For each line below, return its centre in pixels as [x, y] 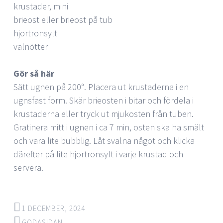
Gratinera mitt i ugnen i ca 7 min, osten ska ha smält [109, 127]
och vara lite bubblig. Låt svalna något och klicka [104, 140]
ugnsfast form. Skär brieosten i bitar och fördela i [104, 100]
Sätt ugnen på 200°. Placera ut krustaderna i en [101, 87]
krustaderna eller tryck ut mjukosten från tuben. [104, 113]
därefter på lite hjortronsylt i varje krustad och [98, 154]
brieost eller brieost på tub [63, 19]
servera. [28, 167]
